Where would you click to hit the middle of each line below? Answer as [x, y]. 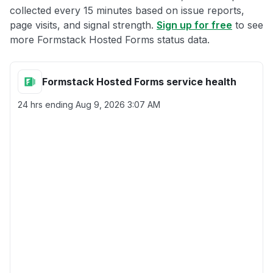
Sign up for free [194, 25]
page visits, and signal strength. [83, 25]
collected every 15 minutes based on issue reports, [127, 10]
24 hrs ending [47, 105]
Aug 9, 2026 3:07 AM [118, 105]
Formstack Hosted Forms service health [139, 82]
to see [248, 25]
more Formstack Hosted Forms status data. [110, 40]
